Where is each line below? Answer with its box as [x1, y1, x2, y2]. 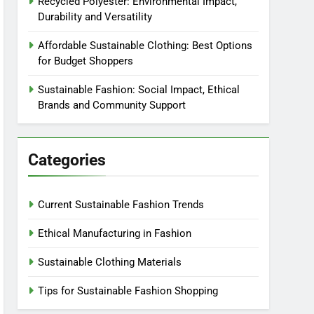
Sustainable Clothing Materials [38, 256, 182, 268]
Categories [28, 150, 107, 170]
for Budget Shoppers [38, 55, 134, 67]
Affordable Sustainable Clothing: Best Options [38, 39, 253, 52]
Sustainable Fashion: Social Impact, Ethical [38, 83, 240, 96]
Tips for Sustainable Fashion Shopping [38, 285, 219, 297]
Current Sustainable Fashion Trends [38, 198, 205, 211]
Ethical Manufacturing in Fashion [38, 227, 192, 240]
